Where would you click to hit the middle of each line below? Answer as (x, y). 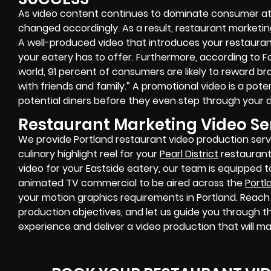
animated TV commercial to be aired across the (132, 183)
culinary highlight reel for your (89, 154)
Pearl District (189, 154)
